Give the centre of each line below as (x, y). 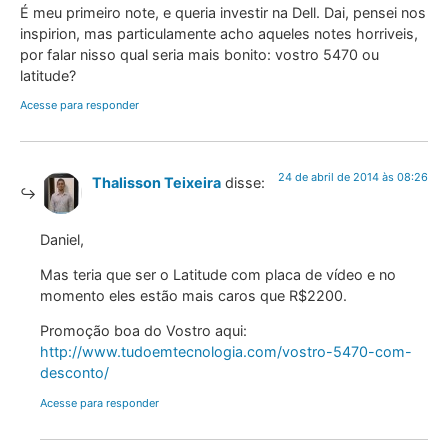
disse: (245, 183)
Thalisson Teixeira (156, 183)
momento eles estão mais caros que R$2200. (193, 295)
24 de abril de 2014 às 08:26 (353, 177)
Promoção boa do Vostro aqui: (143, 331)
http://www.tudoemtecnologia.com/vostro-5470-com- (226, 352)
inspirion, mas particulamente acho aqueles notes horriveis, (219, 33)
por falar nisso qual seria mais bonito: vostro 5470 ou (199, 54)
